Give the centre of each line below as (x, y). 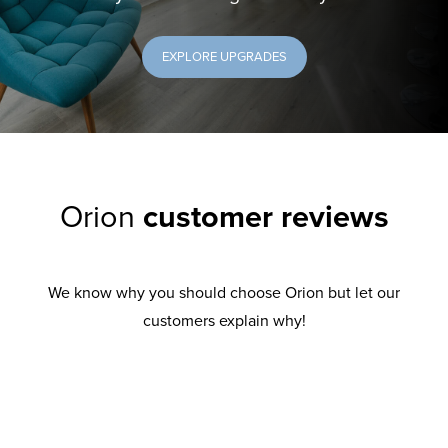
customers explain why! (224, 320)
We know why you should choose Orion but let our (224, 292)
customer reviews (265, 217)
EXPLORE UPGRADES (224, 56)
